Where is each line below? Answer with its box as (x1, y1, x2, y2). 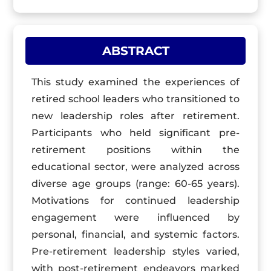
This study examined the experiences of (31, 76, 240, 88)
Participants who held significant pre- (31, 127, 240, 139)
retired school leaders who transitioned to (31, 93, 240, 105)
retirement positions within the (31, 144, 240, 155)
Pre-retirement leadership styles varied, (31, 246, 240, 257)
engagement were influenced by (31, 212, 240, 223)
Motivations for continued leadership (31, 195, 240, 206)
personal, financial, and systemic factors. (31, 229, 240, 240)
